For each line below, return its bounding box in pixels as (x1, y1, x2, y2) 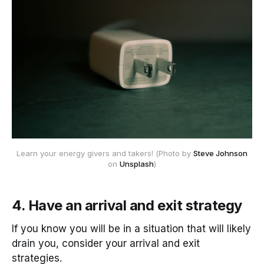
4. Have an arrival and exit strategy (12, 197, 242, 214)
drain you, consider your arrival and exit (12, 237, 200, 249)
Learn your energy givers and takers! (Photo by (16, 148, 193, 159)
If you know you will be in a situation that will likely (12, 222, 251, 235)
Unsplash (120, 159, 154, 169)
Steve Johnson (193, 148, 247, 159)
